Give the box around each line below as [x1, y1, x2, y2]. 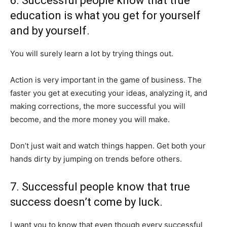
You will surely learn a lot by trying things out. [10, 49, 173, 58]
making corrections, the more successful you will [10, 101, 185, 111]
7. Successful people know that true [10, 180, 190, 193]
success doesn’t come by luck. [10, 196, 163, 208]
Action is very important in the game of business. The [10, 75, 202, 85]
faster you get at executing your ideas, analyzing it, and [10, 88, 207, 98]
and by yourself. [10, 24, 90, 37]
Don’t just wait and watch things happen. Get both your [10, 141, 206, 150]
